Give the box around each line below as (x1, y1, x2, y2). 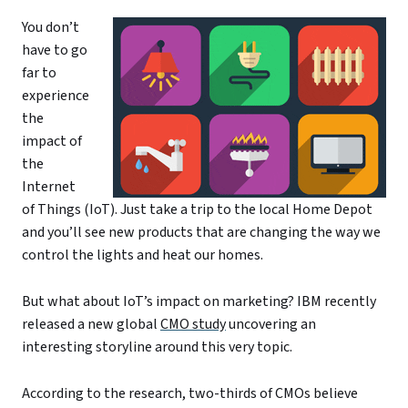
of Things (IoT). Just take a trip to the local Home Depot (22, 199, 372, 220)
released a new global (22, 314, 160, 335)
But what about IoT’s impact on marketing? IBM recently (22, 291, 376, 312)
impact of (22, 131, 82, 152)
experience (22, 86, 89, 107)
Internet (22, 177, 76, 198)
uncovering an (226, 314, 316, 335)
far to (22, 63, 56, 84)
